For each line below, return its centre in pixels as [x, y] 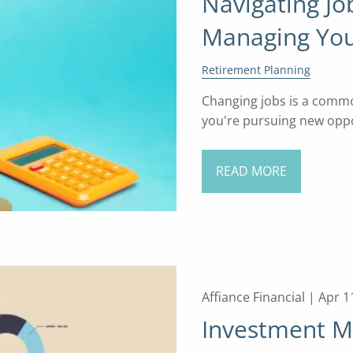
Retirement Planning [256, 69]
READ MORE [251, 171]
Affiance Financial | [260, 297]
